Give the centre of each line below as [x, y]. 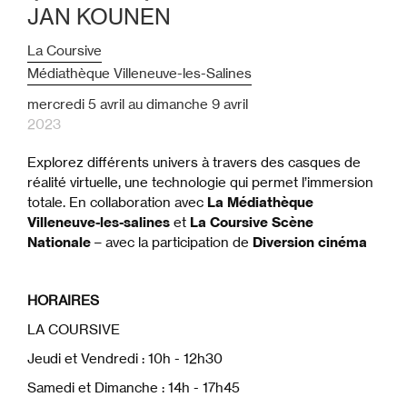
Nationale [59, 243]
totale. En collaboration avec [117, 203]
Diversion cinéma [310, 243]
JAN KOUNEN [99, 17]
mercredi [56, 104]
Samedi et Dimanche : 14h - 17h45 [134, 388]
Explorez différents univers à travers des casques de [194, 163]
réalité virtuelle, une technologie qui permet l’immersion [200, 183]
